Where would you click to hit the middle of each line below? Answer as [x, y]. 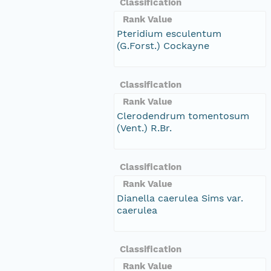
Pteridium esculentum [169, 33]
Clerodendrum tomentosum [183, 116]
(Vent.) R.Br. [144, 128]
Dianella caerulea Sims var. [180, 198]
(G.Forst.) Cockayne [163, 45]
